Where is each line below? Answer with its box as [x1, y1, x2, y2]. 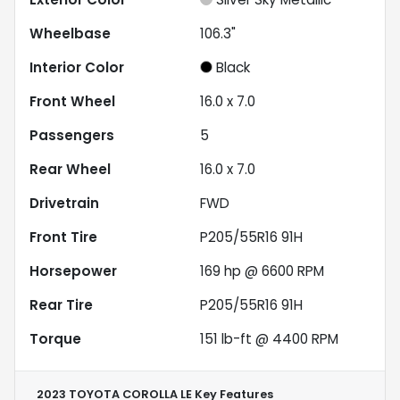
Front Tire [29, 227, 97, 246]
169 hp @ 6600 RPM [200, 261, 324, 280]
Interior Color [29, 57, 124, 77]
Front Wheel [29, 91, 115, 111]
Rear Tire [29, 295, 93, 314]
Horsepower [29, 261, 117, 280]
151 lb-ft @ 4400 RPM [200, 329, 338, 348]
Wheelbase [29, 23, 111, 43]
